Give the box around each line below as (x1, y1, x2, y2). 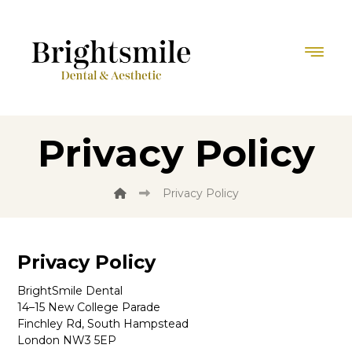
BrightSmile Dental (17, 284, 123, 298)
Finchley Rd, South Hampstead (17, 317, 189, 331)
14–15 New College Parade (17, 300, 161, 314)
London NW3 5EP (17, 333, 117, 347)
